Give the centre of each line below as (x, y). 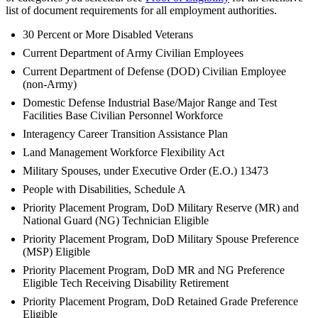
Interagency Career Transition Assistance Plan (125, 133)
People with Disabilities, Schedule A (104, 189)
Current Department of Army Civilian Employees (133, 53)
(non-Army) (50, 84)
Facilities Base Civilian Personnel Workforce (123, 115)
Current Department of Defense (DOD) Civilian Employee (154, 71)
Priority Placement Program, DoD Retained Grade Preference (160, 301)
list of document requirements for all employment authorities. (141, 10)
